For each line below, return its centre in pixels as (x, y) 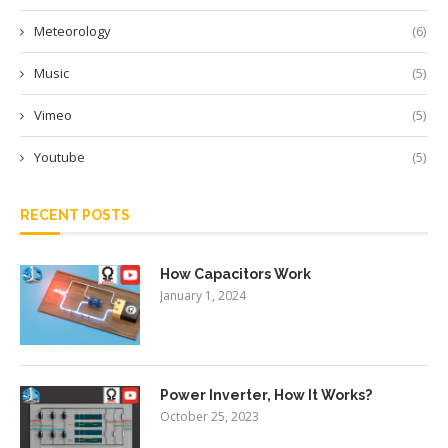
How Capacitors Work (235, 274)
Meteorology (72, 31)
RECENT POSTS (75, 215)
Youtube (59, 157)
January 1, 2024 (203, 295)
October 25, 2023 (209, 416)
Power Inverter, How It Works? (266, 395)
